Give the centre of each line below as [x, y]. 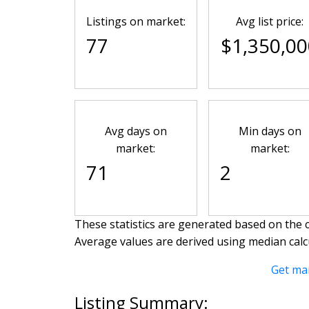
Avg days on [136, 131]
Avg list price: [270, 21]
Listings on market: [136, 21]
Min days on [270, 131]
